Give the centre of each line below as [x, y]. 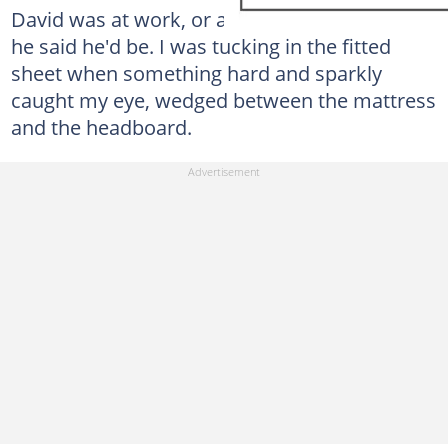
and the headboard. [101, 127]
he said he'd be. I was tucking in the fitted [200, 46]
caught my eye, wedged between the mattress [223, 100]
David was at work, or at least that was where [220, 19]
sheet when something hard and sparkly [196, 73]
